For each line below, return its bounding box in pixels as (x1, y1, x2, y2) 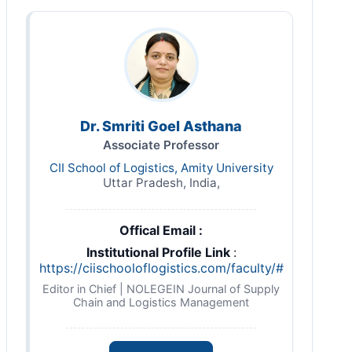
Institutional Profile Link (86, 244, 233, 260)
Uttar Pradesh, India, (102, 175, 220, 190)
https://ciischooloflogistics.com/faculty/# (38, 260, 284, 276)
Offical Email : (119, 222, 203, 238)
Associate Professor (103, 137, 219, 152)
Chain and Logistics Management (73, 295, 249, 309)
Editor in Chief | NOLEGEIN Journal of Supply (42, 282, 280, 295)
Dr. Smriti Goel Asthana (80, 118, 242, 134)
